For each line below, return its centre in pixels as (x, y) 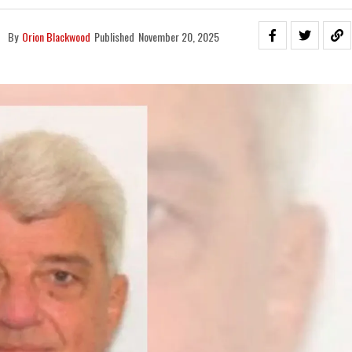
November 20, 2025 (178, 37)
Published (114, 37)
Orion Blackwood (56, 37)
